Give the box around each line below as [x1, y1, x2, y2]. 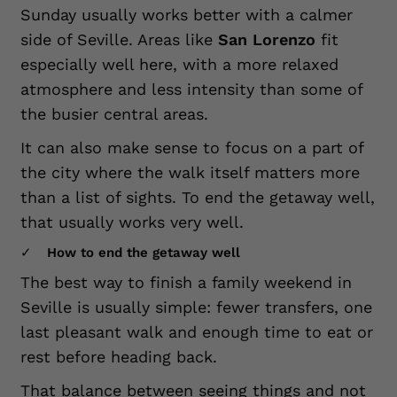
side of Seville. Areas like [20, 30, 218, 49]
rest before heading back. [20, 347, 217, 366]
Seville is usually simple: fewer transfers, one [20, 298, 372, 316]
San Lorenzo [218, 30, 315, 49]
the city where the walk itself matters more [20, 163, 360, 182]
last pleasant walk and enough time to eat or [20, 323, 373, 341]
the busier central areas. [20, 105, 208, 123]
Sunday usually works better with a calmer [20, 5, 353, 24]
